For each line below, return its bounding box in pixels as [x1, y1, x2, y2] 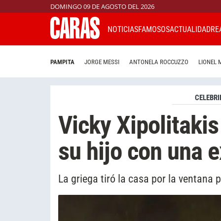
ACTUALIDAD [170, 24, 211, 34]
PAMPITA [50, 58, 74, 66]
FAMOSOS [138, 24, 170, 34]
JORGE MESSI [84, 58, 119, 66]
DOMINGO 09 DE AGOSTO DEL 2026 [50, 2, 154, 11]
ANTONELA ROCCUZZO [129, 58, 188, 66]
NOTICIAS [108, 24, 138, 34]
